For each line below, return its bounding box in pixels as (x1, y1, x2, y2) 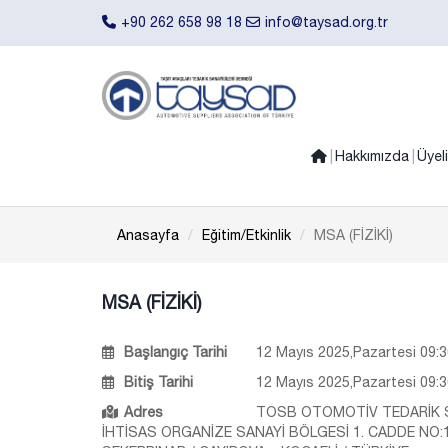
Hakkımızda (335, 148, 409, 164)
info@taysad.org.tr (265, 14, 388, 30)
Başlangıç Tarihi (124, 344, 227, 360)
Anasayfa (117, 227, 179, 243)
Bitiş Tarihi (124, 374, 193, 390)
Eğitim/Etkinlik (202, 227, 291, 243)
